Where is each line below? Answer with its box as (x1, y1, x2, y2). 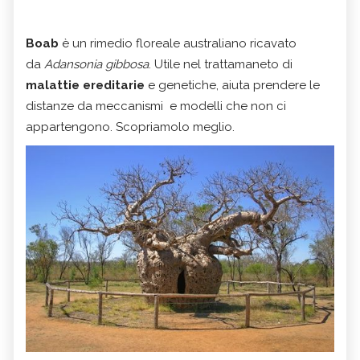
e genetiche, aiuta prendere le (145, 78, 320, 93)
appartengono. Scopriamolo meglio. (26, 120, 235, 135)
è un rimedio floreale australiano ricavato (62, 36, 297, 51)
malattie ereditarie (26, 78, 145, 93)
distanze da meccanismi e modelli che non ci (26, 99, 286, 114)
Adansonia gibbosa (44, 57, 149, 72)
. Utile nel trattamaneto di (149, 57, 292, 72)
